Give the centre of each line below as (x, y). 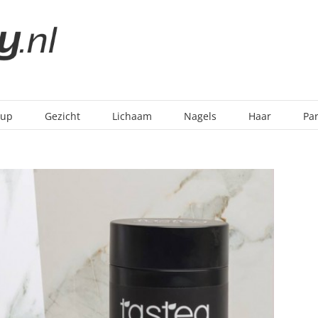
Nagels (200, 116)
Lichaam (132, 116)
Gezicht (62, 116)
